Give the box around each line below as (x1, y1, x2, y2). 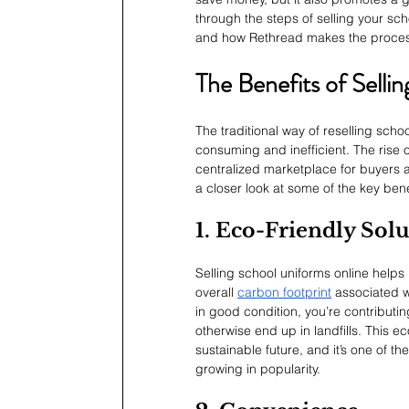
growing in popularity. (195, 361, 320, 378)
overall (195, 284, 237, 301)
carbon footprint (237, 284, 331, 301)
